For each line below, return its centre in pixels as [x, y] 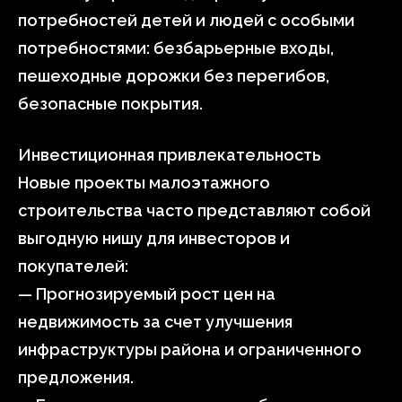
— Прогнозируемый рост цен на [147, 294]
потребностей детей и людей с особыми [186, 20]
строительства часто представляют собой [194, 210]
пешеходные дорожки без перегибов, [174, 76]
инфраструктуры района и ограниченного [190, 350]
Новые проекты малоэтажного [144, 183]
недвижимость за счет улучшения [155, 322]
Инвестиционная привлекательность [170, 155]
